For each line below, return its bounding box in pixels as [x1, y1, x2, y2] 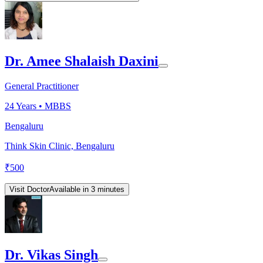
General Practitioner [5, 81, 79, 92]
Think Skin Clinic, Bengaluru [5, 141, 114, 151]
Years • [14, 101, 45, 112]
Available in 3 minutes [49, 185, 124, 194]
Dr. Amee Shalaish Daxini [5, 53, 159, 69]
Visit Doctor [9, 185, 49, 194]
